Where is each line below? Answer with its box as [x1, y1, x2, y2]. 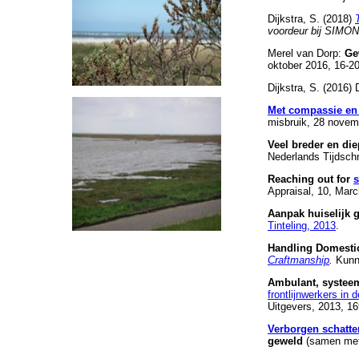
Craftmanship [268, 254, 329, 267]
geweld [268, 335, 306, 348]
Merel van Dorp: [268, 47, 345, 60]
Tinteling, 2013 [268, 220, 336, 232]
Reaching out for [268, 173, 353, 186]
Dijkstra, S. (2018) [268, 13, 355, 26]
